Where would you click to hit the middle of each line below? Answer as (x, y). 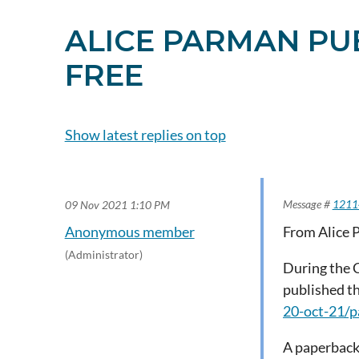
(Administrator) (103, 254)
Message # (307, 204)
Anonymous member (129, 232)
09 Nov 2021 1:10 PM (117, 205)
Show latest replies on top (145, 135)
